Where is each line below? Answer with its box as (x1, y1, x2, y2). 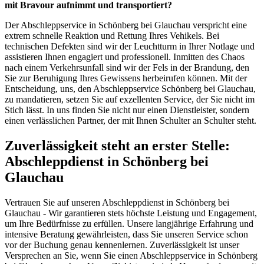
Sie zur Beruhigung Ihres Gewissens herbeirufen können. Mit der (5, 72, 247, 83)
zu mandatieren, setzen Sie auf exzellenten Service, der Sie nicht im (5, 94, 255, 104)
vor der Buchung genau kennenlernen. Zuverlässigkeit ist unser (5, 239, 239, 250)
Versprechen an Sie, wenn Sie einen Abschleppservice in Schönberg (5, 250, 258, 260)
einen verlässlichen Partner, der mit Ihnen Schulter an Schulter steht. (5, 115, 256, 126)
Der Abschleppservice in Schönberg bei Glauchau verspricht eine (5, 19, 247, 30)
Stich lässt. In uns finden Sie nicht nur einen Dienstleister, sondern (5, 104, 249, 115)
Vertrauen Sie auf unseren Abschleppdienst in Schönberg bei (5, 197, 229, 207)
